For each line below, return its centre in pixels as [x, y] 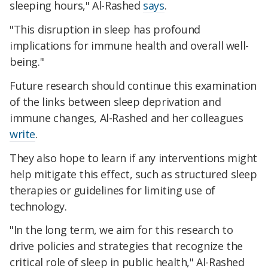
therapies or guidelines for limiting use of [112, 190]
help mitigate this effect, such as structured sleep [133, 174]
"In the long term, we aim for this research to [121, 230]
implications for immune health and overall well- [129, 46]
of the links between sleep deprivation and [115, 101]
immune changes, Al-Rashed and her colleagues [127, 118]
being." [27, 62]
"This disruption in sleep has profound [105, 30]
